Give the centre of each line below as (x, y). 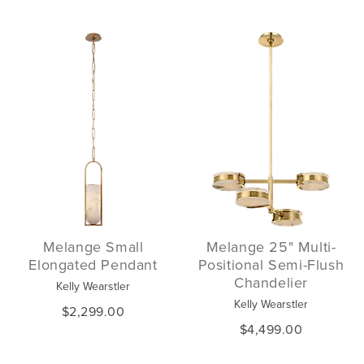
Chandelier (271, 283)
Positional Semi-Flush (271, 265)
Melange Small (93, 247)
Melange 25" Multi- (271, 247)
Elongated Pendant (93, 265)
